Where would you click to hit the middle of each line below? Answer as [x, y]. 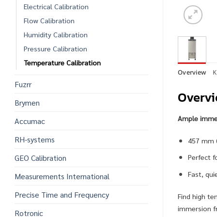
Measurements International [62, 176]
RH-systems [35, 139]
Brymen [27, 102]
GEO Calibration [40, 157]
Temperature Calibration [62, 62]
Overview [192, 72]
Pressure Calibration [55, 48]
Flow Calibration [49, 20]
